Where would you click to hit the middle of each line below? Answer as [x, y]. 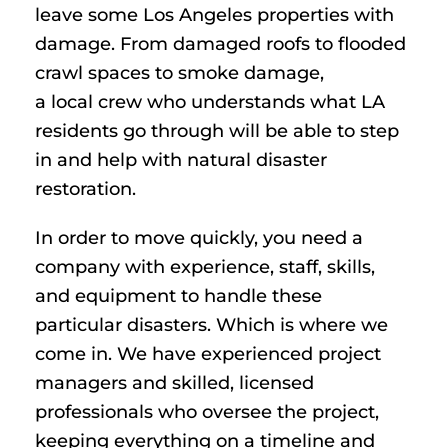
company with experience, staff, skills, [205, 266]
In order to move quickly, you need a [199, 237]
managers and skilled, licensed [174, 382]
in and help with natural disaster [181, 159]
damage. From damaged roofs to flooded [220, 43]
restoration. [85, 188]
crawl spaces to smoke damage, [179, 72]
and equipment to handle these [178, 295]
